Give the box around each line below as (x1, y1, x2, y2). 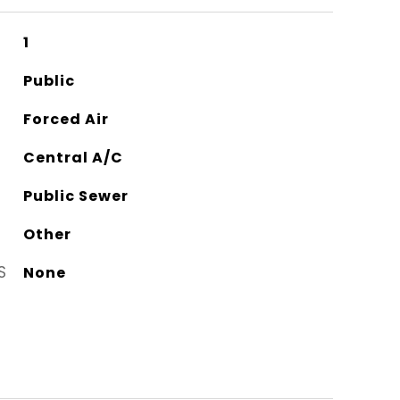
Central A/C (22, 147, 123, 169)
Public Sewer (22, 186, 129, 207)
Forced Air (22, 109, 109, 130)
